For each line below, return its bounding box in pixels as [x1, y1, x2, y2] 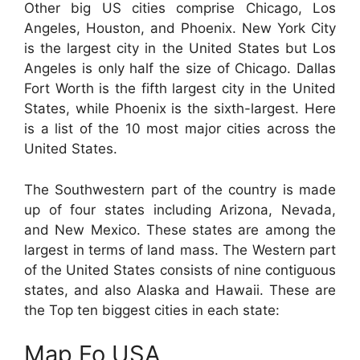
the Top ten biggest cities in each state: [24, 301, 280, 318]
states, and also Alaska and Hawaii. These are [24, 281, 336, 298]
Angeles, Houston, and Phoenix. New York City [24, 20, 336, 36]
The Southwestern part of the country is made [24, 181, 336, 198]
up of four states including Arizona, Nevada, [24, 201, 336, 218]
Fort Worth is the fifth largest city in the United [24, 80, 336, 96]
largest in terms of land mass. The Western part [24, 241, 336, 258]
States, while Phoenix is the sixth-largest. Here [24, 100, 336, 117]
